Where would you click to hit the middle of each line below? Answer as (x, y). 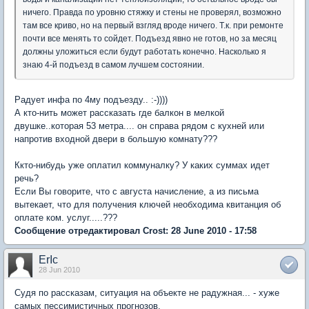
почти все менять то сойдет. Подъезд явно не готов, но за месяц (150, 38)
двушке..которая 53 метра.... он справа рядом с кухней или (139, 126)
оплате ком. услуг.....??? (66, 217)
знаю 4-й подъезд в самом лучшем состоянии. (113, 64)
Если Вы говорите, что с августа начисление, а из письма (137, 191)
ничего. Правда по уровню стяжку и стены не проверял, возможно (152, 12)
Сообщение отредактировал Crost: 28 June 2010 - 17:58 (136, 230)
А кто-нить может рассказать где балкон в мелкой (119, 112)
